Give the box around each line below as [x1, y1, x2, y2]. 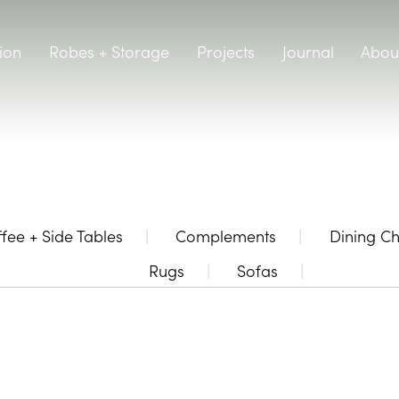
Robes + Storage [48, 40, 169, 63]
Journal [281, 40, 334, 63]
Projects [196, 40, 255, 63]
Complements [175, 224, 277, 248]
